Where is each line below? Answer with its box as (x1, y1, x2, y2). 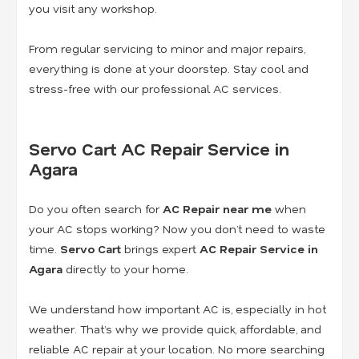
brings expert (121, 240, 200, 256)
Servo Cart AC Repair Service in (29, 137, 289, 159)
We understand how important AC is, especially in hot (29, 301, 326, 317)
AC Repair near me (163, 200, 272, 216)
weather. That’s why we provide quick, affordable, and (29, 321, 321, 337)
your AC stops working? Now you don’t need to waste (29, 220, 325, 236)
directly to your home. (63, 260, 188, 276)
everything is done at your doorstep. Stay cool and (29, 60, 309, 76)
